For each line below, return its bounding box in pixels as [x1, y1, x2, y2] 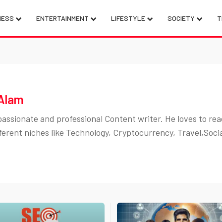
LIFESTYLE [111, 14, 145, 22]
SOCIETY [167, 14, 195, 22]
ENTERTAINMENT [36, 14, 89, 22]
